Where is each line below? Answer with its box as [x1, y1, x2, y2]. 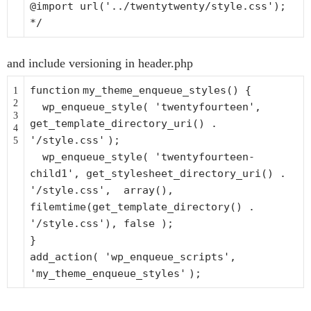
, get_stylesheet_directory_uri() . [74, 167, 286, 180]
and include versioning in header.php [7, 56, 193, 70]
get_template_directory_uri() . [30, 117, 217, 130]
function [30, 84, 80, 96]
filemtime [30, 201, 86, 213]
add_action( [30, 251, 105, 263]
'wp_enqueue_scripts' [105, 251, 230, 263]
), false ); [105, 217, 174, 230]
